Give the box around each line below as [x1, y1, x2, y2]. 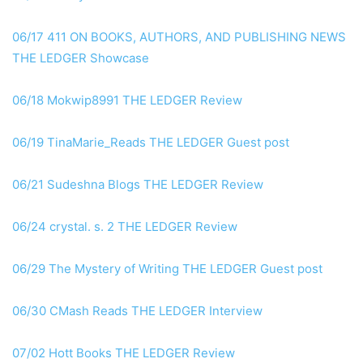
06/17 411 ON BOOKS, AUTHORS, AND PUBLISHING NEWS [12, 29, 346, 45]
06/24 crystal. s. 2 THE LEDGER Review [12, 219, 237, 235]
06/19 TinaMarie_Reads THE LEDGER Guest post [12, 135, 289, 151]
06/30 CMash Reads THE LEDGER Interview [12, 303, 263, 319]
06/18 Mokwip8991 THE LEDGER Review [12, 92, 242, 109]
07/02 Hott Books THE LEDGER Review [12, 345, 235, 361]
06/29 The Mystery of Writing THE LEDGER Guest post [12, 261, 322, 277]
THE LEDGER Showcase [12, 50, 149, 66]
